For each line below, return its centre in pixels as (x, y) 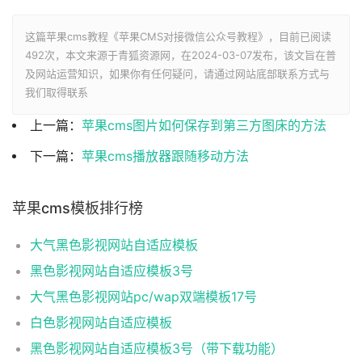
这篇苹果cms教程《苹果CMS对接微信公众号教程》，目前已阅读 (178, 36)
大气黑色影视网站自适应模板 (114, 244)
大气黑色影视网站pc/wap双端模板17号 (143, 296)
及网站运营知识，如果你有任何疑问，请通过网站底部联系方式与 (177, 73)
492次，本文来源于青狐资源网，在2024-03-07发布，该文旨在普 (181, 55)
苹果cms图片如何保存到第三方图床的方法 (204, 125)
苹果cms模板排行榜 (78, 208)
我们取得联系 (57, 92)
